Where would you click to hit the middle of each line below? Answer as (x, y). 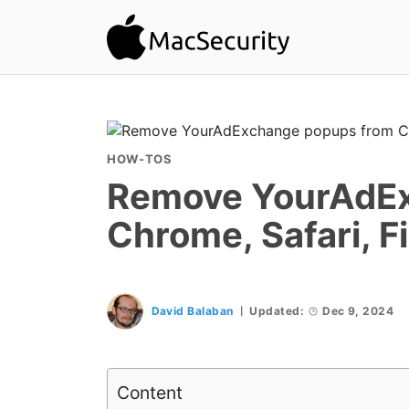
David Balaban (192, 311)
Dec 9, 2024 (358, 311)
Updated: (277, 311)
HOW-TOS (140, 159)
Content (150, 393)
